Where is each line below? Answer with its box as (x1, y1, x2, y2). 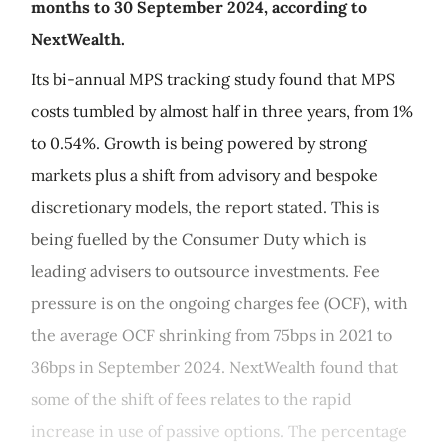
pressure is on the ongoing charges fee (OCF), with (31, 293, 408, 313)
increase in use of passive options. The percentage (31, 421, 407, 441)
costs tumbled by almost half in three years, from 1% (31, 101, 413, 121)
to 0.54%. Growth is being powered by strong (31, 133, 367, 153)
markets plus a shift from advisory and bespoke (31, 165, 378, 185)
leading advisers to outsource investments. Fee (31, 261, 380, 281)
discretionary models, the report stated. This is (31, 197, 379, 217)
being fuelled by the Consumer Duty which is (31, 229, 366, 249)
